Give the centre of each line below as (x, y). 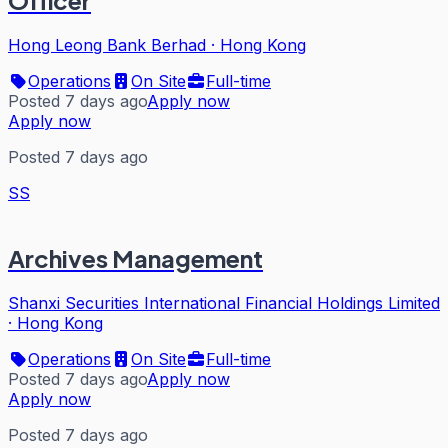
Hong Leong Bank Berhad (107, 45)
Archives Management (135, 258)
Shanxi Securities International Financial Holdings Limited (224, 303)
